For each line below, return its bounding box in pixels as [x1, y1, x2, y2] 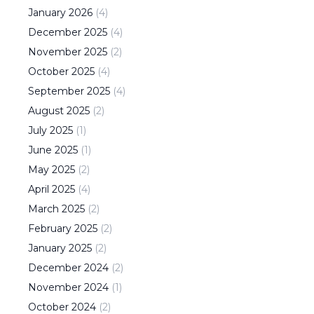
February [28, 222, 71, 235]
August [28, 104, 64, 117]
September [28, 85, 84, 97]
